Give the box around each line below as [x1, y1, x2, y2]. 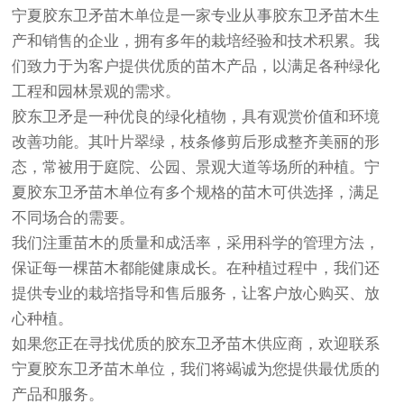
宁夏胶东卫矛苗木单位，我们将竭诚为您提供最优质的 [12, 360, 381, 378]
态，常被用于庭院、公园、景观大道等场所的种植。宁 [12, 158, 381, 176]
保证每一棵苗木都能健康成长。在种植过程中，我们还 [12, 259, 381, 277]
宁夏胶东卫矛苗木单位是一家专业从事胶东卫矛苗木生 [12, 6, 381, 24]
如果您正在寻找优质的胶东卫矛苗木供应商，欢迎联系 [12, 335, 381, 353]
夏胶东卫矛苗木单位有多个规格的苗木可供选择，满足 [12, 183, 381, 201]
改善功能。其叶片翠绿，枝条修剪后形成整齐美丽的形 [12, 133, 381, 151]
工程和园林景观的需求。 [12, 82, 181, 100]
